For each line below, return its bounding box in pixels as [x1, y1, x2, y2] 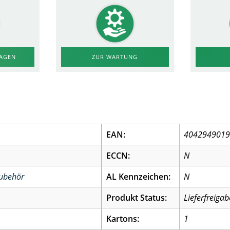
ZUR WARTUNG [92, 53, 138, 61]
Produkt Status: [106, 192, 167, 203]
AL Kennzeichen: [106, 171, 171, 182]
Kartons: [106, 213, 140, 224]
